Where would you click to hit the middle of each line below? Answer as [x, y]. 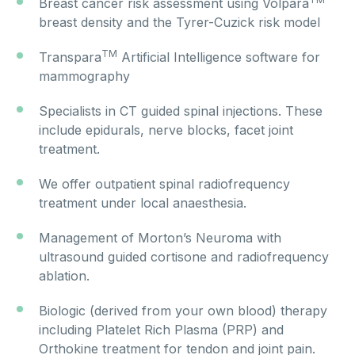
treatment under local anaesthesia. [143, 203]
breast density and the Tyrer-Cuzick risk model [179, 23]
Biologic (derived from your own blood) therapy [183, 311]
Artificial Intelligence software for [219, 57]
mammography [84, 76]
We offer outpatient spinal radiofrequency [164, 184]
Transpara [70, 57]
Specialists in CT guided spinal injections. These [181, 111]
